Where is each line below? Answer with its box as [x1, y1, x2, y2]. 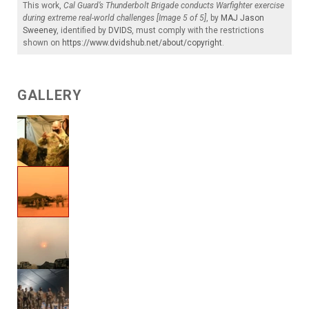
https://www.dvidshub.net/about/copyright [62, 38, 222, 48]
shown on [23, 38, 62, 48]
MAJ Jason [221, 13, 264, 23]
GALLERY [17, 87, 82, 104]
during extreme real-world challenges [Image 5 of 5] [23, 13, 206, 23]
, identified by [57, 26, 108, 36]
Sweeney [23, 26, 57, 36]
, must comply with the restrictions [132, 26, 264, 36]
